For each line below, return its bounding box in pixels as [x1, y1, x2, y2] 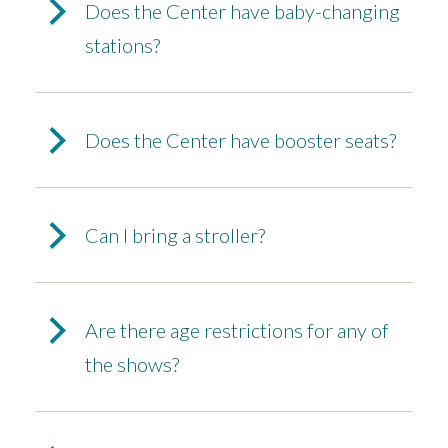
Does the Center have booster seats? [85, 128, 396, 153]
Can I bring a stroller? [85, 223, 265, 248]
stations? [85, 33, 160, 58]
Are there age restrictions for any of [85, 318, 389, 343]
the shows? [85, 352, 179, 377]
